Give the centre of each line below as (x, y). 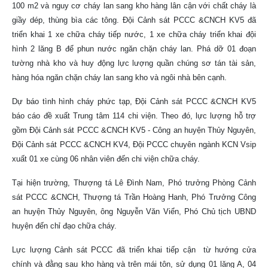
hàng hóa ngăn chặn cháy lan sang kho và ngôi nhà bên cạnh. (119, 78)
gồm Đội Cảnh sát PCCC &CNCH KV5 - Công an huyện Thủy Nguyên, (134, 130)
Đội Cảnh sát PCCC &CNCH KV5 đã (189, 20)
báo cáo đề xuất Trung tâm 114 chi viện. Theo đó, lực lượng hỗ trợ (134, 116)
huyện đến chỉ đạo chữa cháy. (64, 226)
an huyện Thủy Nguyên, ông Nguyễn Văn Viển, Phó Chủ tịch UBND (134, 212)
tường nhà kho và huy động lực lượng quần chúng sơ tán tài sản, (134, 63)
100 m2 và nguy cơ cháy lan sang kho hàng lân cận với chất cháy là (134, 6)
